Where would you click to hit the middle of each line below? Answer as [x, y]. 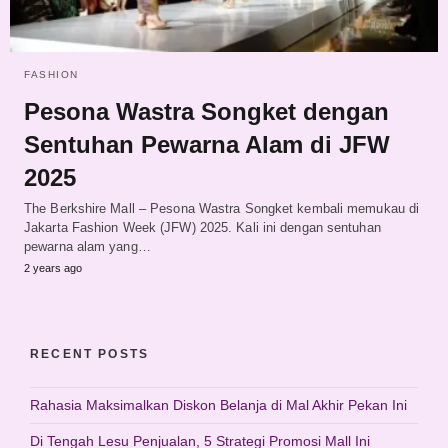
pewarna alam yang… [87, 246]
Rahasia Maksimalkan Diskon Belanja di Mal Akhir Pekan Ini [218, 404]
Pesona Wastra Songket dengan [206, 111]
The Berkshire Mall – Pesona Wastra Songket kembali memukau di [222, 208]
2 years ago [53, 267]
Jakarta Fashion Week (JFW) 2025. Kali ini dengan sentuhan [202, 227]
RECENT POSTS [90, 353]
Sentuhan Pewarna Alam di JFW [207, 144]
